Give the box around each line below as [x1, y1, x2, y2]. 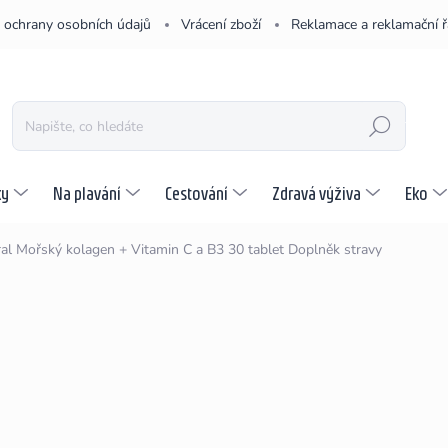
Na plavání [53, 182, 121, 204]
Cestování [165, 182, 228, 204]
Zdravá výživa [272, 182, 361, 204]
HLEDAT [354, 118, 406, 135]
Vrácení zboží [181, 15, 261, 34]
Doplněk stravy [288, 240, 382, 259]
